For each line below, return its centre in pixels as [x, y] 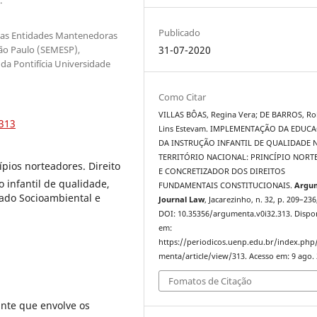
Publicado [180, 32]
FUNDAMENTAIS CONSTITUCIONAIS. [227, 185]
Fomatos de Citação [211, 281]
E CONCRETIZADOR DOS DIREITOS [222, 171]
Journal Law [182, 199]
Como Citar [183, 97]
